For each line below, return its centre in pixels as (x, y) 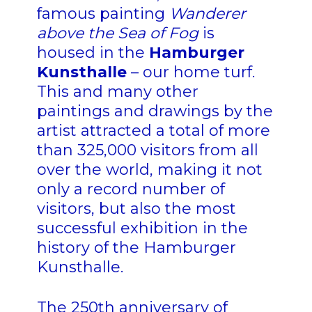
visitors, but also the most (136, 209)
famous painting (103, 14)
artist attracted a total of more (153, 131)
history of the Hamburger (136, 248)
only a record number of (131, 189)
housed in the (93, 53)
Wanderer (207, 14)
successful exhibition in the (142, 228)
